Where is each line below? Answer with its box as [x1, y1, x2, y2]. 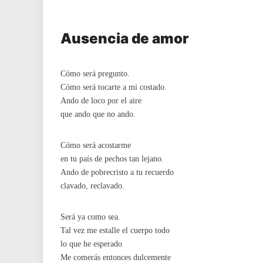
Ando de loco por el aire [60, 96, 141, 105]
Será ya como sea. [60, 213, 120, 221]
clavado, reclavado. [60, 181, 124, 190]
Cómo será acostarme [60, 141, 131, 150]
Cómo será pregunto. [60, 69, 130, 78]
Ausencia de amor [60, 30, 188, 47]
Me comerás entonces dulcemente [60, 253, 171, 262]
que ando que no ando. [60, 110, 136, 119]
